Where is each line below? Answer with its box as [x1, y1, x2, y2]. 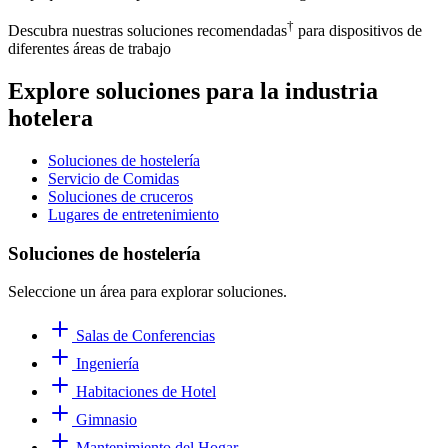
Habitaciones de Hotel [72, 383, 216, 401]
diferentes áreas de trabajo [8, 40, 171, 58]
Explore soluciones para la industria [8, 77, 378, 104]
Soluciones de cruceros [48, 187, 193, 205]
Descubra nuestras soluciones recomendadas [8, 22, 287, 40]
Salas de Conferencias [72, 327, 215, 345]
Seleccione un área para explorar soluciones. [8, 283, 287, 301]
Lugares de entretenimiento [48, 205, 219, 223]
